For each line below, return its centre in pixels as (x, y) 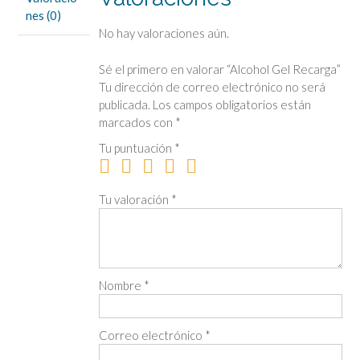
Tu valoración (135, 199)
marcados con (137, 122)
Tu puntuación (136, 147)
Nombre (121, 285)
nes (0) (43, 16)
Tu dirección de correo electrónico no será (212, 86)
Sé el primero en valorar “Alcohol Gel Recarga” (219, 69)
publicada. (124, 104)
